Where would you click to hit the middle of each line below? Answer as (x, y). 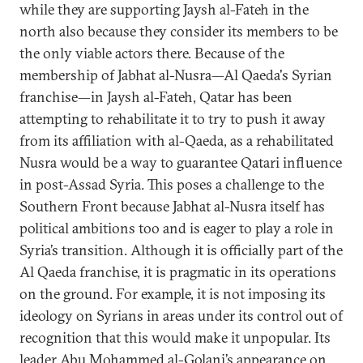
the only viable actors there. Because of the (152, 53)
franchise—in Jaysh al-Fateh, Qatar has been (156, 97)
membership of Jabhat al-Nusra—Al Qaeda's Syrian (176, 75)
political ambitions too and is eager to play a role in (177, 228)
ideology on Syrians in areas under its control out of (181, 316)
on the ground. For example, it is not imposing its (173, 294)
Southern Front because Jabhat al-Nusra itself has (172, 206)
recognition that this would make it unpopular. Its (175, 337)
